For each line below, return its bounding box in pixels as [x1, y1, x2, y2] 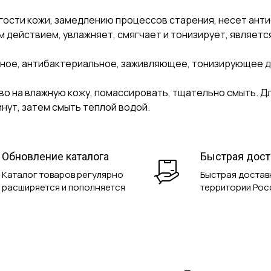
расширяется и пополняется [1, 181, 125, 194]
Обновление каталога [1, 150, 109, 163]
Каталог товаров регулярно [1, 168, 123, 181]
